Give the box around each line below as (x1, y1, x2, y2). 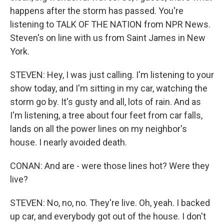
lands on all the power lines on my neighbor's (10, 123, 187, 134)
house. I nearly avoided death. (10, 137, 127, 147)
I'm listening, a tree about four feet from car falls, (10, 110, 202, 120)
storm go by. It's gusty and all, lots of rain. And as (10, 96, 201, 107)
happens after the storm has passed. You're (10, 5, 183, 16)
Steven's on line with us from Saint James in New (10, 32, 205, 43)
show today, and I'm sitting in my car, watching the (10, 83, 207, 93)
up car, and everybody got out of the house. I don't (10, 211, 206, 221)
